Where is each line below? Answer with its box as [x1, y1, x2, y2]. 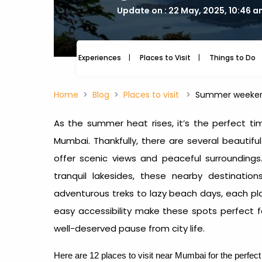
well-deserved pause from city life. [54, 222, 207, 235]
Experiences [78, 53, 121, 63]
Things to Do [209, 53, 256, 63]
